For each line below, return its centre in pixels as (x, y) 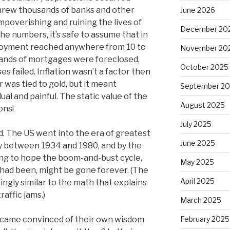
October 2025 (204, 67)
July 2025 (196, 124)
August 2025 (202, 105)
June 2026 (197, 10)
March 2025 (200, 200)
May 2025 (197, 162)
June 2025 (197, 143)
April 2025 (197, 181)
